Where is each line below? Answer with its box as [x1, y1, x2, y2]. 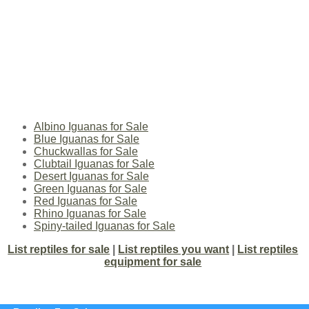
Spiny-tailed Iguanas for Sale [33, 220, 175, 232]
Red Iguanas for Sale [33, 195, 137, 208]
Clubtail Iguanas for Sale [33, 158, 154, 170]
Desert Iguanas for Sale [33, 170, 149, 183]
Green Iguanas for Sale [33, 183, 147, 195]
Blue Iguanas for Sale [33, 133, 139, 146]
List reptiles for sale [8, 243, 110, 256]
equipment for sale [104, 256, 202, 268]
